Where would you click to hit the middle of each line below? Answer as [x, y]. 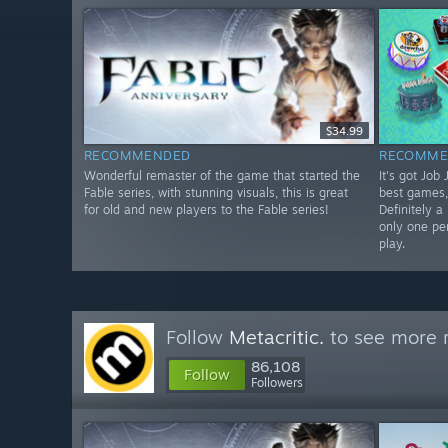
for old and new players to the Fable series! [206, 210]
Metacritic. [276, 337]
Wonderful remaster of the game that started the [222, 176]
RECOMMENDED [137, 155]
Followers [277, 382]
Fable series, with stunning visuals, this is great [216, 193]
